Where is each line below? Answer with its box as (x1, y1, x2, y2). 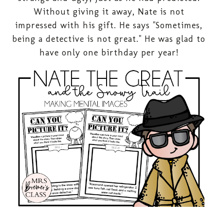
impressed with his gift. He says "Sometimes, (15, 19, 203, 31)
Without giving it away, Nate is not (33, 6, 184, 17)
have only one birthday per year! (39, 47, 179, 58)
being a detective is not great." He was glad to (12, 33, 206, 44)
